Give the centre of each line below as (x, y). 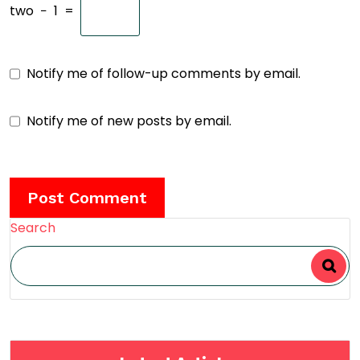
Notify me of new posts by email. (129, 121)
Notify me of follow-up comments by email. (164, 74)
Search (33, 228)
